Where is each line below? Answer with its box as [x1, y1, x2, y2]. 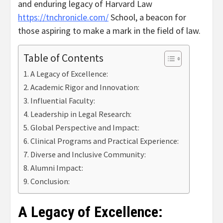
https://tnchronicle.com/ [18, 11, 109, 23]
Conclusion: [30, 176, 70, 187]
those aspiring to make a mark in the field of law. [18, 25, 201, 37]
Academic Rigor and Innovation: [30, 82, 140, 93]
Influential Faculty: [30, 96, 96, 106]
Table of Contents [23, 51, 104, 65]
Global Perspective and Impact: [30, 122, 140, 133]
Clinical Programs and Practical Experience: [30, 136, 179, 146]
